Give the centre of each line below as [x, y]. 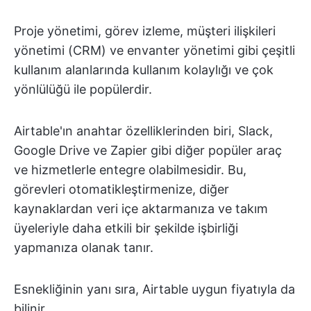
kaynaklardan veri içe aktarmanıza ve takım [141, 208]
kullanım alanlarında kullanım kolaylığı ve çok [144, 69]
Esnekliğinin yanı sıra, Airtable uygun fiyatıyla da [154, 289]
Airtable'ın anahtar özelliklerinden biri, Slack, [143, 131]
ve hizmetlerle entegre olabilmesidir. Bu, [130, 169]
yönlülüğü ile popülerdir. [83, 89]
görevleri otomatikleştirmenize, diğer [121, 189]
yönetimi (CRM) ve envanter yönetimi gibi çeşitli [154, 50]
